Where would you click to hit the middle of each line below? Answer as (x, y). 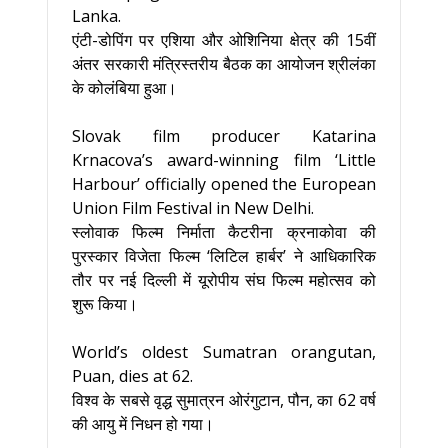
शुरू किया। (105, 304)
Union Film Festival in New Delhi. (193, 208)
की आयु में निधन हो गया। (143, 424)
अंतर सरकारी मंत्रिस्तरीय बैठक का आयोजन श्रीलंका (224, 64)
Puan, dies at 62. (132, 376)
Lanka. (96, 16)
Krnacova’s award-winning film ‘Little (224, 160)
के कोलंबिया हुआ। (124, 88)
